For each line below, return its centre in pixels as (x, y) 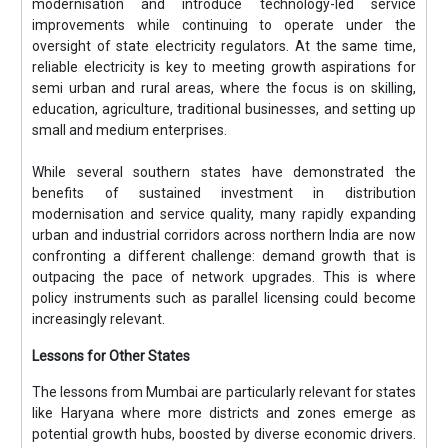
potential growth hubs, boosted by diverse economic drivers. (224, 433)
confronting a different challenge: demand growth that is (224, 256)
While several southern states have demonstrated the (224, 172)
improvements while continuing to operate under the (224, 25)
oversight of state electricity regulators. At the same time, (224, 46)
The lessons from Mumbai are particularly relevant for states (224, 391)
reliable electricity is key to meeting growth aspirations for (224, 67)
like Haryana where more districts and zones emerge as (224, 412)
